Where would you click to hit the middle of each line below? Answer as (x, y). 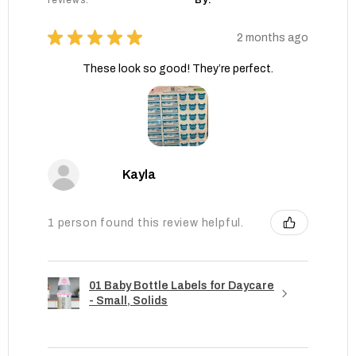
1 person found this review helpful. (146, 222)
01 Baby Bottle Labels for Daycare (182, 286)
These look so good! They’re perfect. (178, 69)
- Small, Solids (128, 301)
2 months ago (273, 37)
